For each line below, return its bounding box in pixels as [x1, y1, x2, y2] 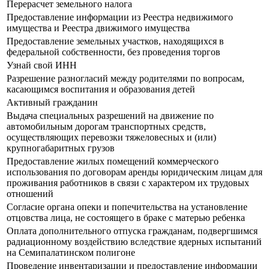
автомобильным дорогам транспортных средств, [7, 121, 206, 132]
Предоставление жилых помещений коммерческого [7, 156, 219, 167]
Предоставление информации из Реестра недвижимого [7, 12, 233, 23]
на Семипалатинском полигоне [7, 247, 135, 258]
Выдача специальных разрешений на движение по [7, 110, 214, 121]
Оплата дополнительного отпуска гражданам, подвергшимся [7, 226, 258, 237]
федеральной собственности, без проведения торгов [7, 47, 223, 58]
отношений [7, 189, 53, 199]
